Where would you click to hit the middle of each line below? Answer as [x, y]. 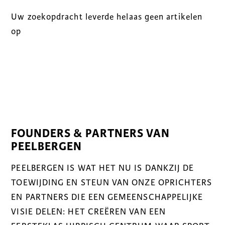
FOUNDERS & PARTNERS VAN [91, 133]
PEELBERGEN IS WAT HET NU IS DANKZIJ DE [103, 168]
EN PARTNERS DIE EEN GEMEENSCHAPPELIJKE [107, 197]
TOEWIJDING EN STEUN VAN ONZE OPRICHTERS [112, 182]
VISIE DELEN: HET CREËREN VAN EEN [88, 211]
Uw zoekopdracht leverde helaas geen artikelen [107, 17]
